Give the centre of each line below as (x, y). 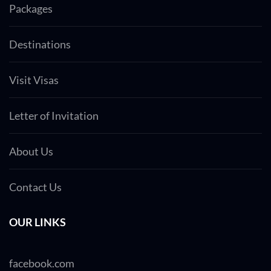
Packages (31, 9)
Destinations (40, 44)
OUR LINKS (38, 222)
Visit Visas (34, 80)
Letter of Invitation (54, 116)
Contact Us (35, 187)
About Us (31, 152)
